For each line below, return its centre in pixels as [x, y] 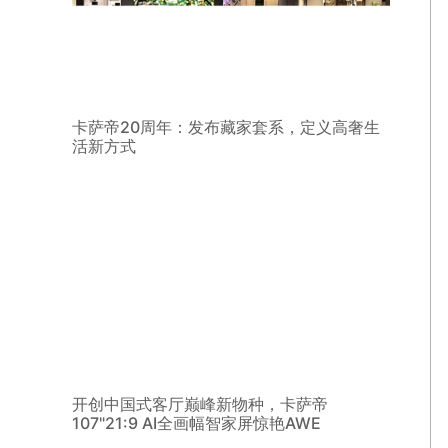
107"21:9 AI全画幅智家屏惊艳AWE [196, 423]
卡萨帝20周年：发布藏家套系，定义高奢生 [226, 127]
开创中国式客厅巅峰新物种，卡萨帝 [200, 404]
